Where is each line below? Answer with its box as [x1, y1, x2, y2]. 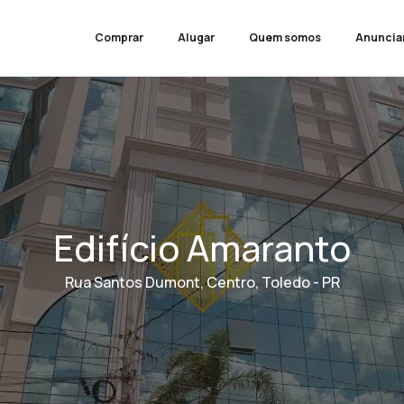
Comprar [94, 30, 143, 46]
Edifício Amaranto [53, 222, 351, 272]
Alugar [177, 30, 215, 46]
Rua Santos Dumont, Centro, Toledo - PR [64, 271, 340, 292]
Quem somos [248, 30, 321, 46]
